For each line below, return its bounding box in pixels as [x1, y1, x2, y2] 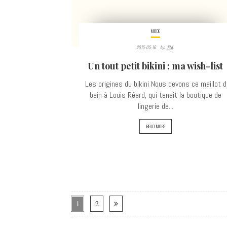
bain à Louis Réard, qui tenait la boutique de [89, 90, 221, 100]
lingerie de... [137, 101, 173, 111]
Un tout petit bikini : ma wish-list [88, 60, 223, 72]
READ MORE [145, 123, 165, 130]
